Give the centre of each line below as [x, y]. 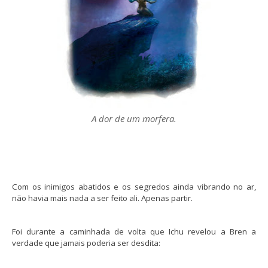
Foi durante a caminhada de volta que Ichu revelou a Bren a [134, 232]
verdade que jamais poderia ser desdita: [86, 243]
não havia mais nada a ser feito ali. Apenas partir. [102, 198]
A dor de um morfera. [134, 119]
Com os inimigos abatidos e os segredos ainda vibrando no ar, [134, 187]
